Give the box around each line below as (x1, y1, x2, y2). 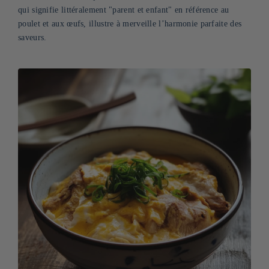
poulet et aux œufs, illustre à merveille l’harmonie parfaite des (18, 19, 242, 28)
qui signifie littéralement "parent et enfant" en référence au (18, 5, 229, 14)
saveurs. (18, 33, 47, 42)
